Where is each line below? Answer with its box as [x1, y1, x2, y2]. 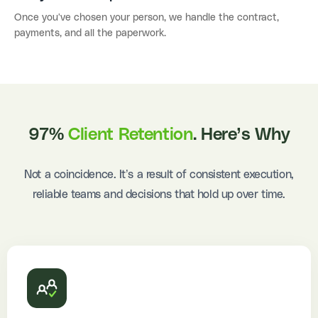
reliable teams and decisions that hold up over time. [33, 189, 285, 201]
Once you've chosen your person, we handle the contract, [14, 13, 279, 23]
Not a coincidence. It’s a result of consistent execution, [24, 169, 294, 181]
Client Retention [68, 126, 193, 144]
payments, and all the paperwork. [14, 28, 166, 39]
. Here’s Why [192, 126, 290, 144]
